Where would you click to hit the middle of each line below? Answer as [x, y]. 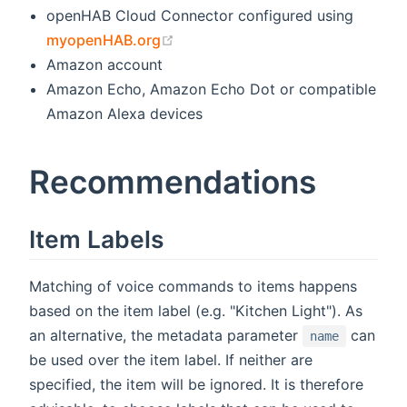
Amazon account [105, 64]
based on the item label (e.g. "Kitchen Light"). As [196, 310]
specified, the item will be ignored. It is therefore [196, 384]
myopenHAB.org [104, 40]
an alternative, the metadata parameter [166, 335]
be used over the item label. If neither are [171, 359]
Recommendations [173, 182]
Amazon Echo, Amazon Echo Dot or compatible [212, 89]
